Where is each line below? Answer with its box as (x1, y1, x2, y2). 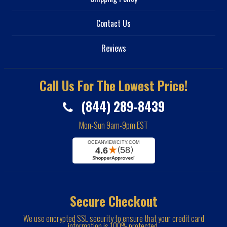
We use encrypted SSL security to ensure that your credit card (23, 212, 204, 225)
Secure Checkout (69, 192, 158, 211)
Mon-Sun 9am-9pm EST (79, 119, 148, 132)
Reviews (101, 42, 126, 55)
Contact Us (96, 17, 131, 30)
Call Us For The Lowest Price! (40, 76, 187, 95)
